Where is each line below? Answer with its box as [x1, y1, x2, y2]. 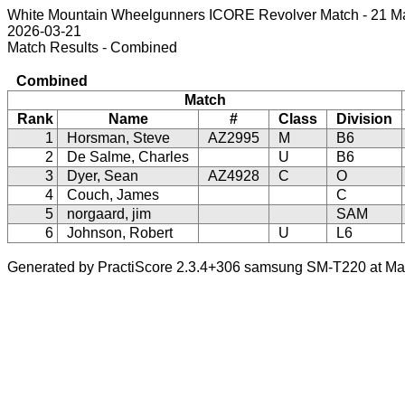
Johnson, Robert [67, 225, 173, 240]
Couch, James [67, 187, 159, 202]
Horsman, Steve [67, 130, 170, 146]
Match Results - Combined [7, 40, 177, 55]
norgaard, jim [67, 206, 151, 221]
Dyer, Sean [67, 168, 138, 184]
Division [336, 111, 392, 127]
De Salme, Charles [67, 149, 189, 165]
